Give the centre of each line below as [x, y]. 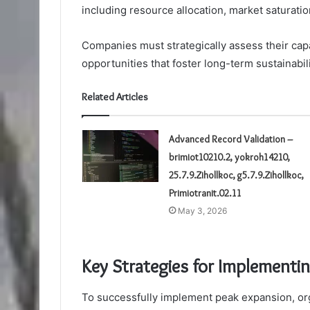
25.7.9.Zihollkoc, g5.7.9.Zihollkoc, [236, 175]
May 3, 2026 [202, 211]
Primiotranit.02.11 [205, 193]
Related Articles [115, 97]
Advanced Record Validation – [230, 139]
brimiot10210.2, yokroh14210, [229, 157]
